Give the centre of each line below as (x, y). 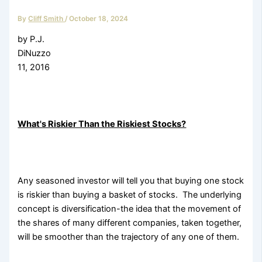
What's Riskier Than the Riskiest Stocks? (102, 124)
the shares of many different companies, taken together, (130, 223)
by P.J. (31, 39)
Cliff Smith (47, 18)
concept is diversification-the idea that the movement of (130, 209)
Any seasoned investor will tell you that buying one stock (131, 181)
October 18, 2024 (99, 18)
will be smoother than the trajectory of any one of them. (129, 237)
